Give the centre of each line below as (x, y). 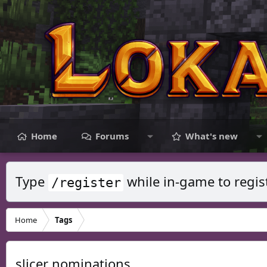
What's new (212, 136)
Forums (112, 136)
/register (86, 182)
